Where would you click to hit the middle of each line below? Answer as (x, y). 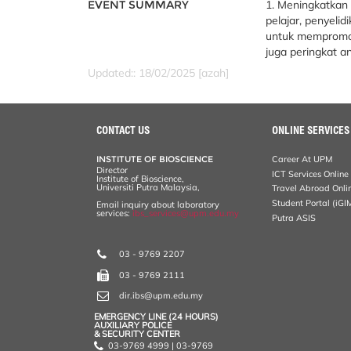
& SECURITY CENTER (137, 333)
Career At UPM (302, 159)
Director (112, 170)
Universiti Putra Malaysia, (148, 187)
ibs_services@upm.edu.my (186, 213)
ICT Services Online (311, 174)
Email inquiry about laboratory (158, 204)
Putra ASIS (294, 218)
